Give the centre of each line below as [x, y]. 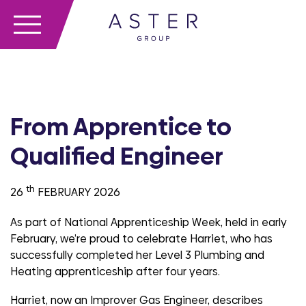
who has [251, 239]
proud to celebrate [138, 239]
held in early [256, 223]
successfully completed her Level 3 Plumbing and [137, 255]
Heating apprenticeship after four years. [115, 272]
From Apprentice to [121, 127]
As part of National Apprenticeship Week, [116, 223]
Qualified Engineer [117, 156]
